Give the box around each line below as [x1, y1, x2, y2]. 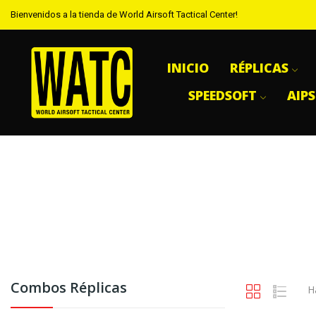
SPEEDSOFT [188, 87, 257, 104]
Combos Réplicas [11, 278, 127, 298]
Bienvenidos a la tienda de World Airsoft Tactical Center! [11, 9, 238, 20]
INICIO [167, 59, 209, 77]
